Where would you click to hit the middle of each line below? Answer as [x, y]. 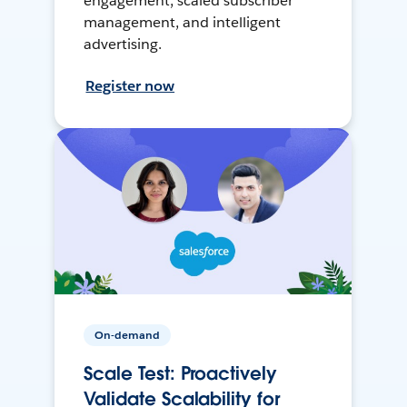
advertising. [123, 44]
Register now [130, 85]
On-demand [128, 335]
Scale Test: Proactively [180, 374]
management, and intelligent [182, 22]
